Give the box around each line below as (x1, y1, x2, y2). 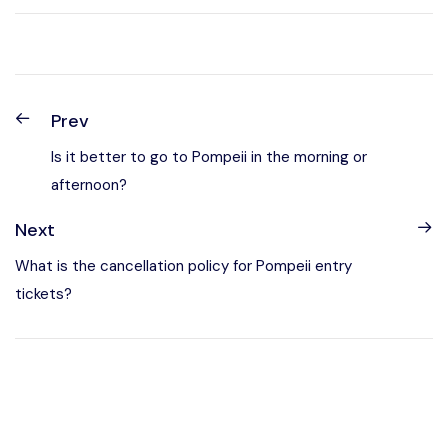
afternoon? (51, 175, 127, 195)
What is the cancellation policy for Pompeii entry (15, 256, 352, 276)
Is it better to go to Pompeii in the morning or (51, 147, 367, 167)
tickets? (15, 284, 72, 304)
